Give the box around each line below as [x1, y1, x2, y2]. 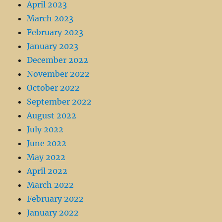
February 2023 [27, 27, 84, 38]
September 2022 [27, 97, 92, 107]
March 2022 [27, 180, 74, 190]
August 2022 [27, 111, 77, 121]
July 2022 [27, 124, 64, 135]
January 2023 [27, 41, 79, 52]
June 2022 [27, 138, 67, 149]
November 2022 [27, 69, 90, 79]
